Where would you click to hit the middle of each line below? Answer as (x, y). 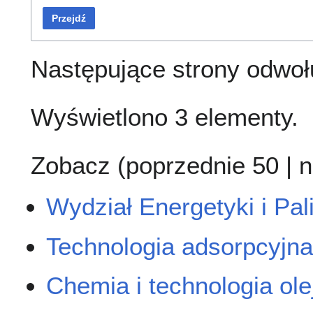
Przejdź (69, 19)
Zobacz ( (78, 166)
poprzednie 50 (202, 166)
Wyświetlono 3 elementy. (165, 117)
